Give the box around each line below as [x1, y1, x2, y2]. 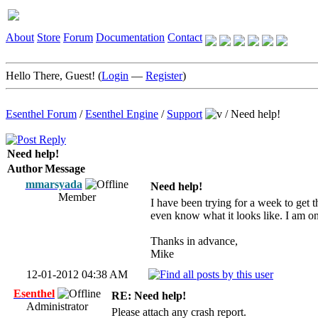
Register [146, 70, 182, 82]
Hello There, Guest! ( [6, 70, 102, 82]
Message [45, 163, 85, 175]
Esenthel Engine [85, 108, 158, 120]
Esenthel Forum [6, 108, 77, 120]
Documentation [96, 31, 165, 43]
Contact [168, 31, 202, 43]
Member [57, 191, 96, 203]
